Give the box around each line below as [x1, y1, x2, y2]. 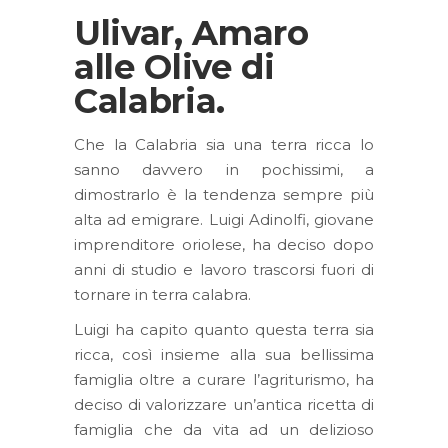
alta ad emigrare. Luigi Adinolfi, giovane [74, 210, 374, 229]
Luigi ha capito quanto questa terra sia [74, 320, 374, 339]
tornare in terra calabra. [74, 285, 251, 304]
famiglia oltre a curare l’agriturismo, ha [74, 370, 374, 389]
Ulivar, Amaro [74, 12, 309, 54]
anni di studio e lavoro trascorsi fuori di [74, 260, 374, 279]
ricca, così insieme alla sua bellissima [74, 345, 374, 364]
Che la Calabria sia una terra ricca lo [74, 135, 374, 154]
